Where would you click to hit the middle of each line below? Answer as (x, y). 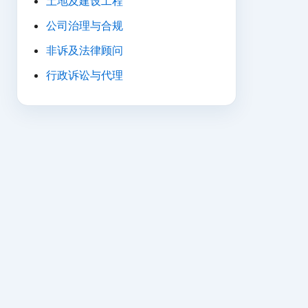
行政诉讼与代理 (85, 75)
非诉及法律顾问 (85, 50)
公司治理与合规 (85, 25)
